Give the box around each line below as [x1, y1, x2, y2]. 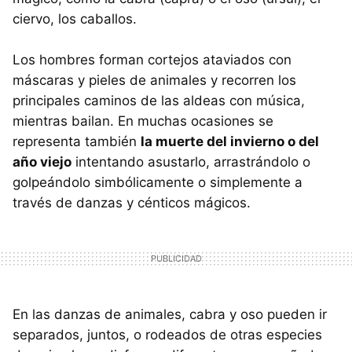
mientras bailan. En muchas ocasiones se [13, 113, 273, 130]
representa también [13, 134, 141, 150]
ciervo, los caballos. [13, 11, 137, 27]
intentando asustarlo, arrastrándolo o [71, 154, 310, 170]
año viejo [13, 154, 71, 170]
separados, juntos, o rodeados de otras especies [13, 327, 322, 343]
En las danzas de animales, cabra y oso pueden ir [13, 306, 327, 323]
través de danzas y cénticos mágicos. [13, 195, 251, 211]
